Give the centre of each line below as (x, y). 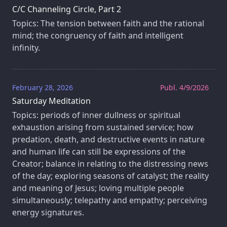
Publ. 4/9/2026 (184, 87)
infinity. (26, 47)
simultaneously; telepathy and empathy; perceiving (110, 200)
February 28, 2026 (43, 87)
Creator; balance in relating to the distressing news (110, 163)
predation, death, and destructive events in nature (108, 139)
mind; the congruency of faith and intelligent (98, 35)
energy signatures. (48, 212)
